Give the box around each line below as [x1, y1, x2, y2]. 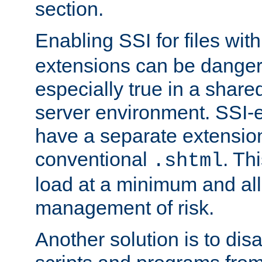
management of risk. [35, 196, 214, 219]
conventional [35, 147, 153, 170]
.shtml [153, 149, 223, 172]
